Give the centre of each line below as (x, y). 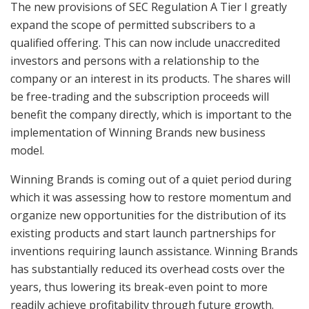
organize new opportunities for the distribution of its (148, 216)
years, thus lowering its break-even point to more (139, 287)
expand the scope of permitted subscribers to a (133, 25)
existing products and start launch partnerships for (143, 233)
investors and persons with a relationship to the (135, 61)
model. (27, 151)
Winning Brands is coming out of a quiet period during (151, 180)
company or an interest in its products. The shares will (150, 79)
